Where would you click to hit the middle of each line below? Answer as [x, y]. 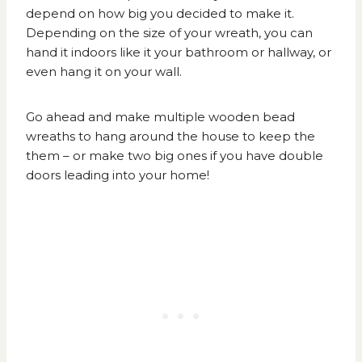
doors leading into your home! [118, 175]
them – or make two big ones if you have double [175, 156]
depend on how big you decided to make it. [160, 14]
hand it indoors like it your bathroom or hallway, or [179, 53]
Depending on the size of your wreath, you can [169, 33]
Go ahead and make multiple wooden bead [160, 117]
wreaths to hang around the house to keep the [170, 137]
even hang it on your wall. [104, 72]
